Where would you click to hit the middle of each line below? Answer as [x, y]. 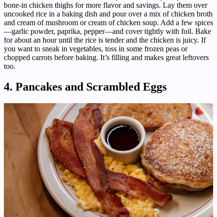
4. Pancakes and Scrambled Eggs [85, 86]
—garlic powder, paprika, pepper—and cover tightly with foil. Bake [108, 31]
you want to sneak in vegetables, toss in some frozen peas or [96, 48]
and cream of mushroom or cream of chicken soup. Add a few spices [108, 22]
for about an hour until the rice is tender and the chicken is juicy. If [105, 40]
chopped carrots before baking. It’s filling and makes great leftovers [106, 57]
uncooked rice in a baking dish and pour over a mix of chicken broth [108, 14]
